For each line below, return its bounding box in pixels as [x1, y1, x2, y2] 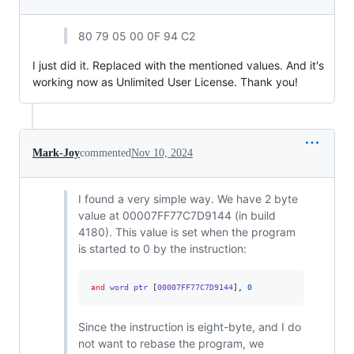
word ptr [104, 282, 153, 292]
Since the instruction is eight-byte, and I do [77, 319, 301, 333]
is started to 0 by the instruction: [77, 241, 247, 255]
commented [80, 146, 131, 159]
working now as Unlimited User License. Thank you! [32, 74, 298, 88]
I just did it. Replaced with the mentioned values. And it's [32, 58, 324, 72]
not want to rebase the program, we [77, 336, 264, 350]
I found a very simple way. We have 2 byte [77, 191, 298, 205]
